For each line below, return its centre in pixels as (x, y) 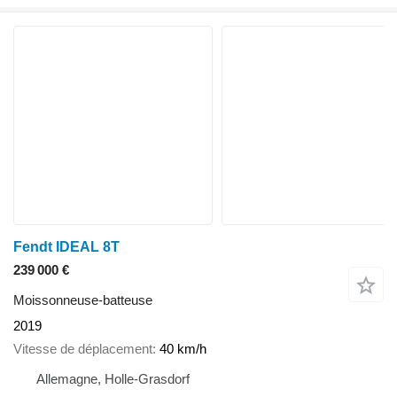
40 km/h (183, 349)
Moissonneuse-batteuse (83, 300)
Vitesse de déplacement (83, 349)
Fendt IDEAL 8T (66, 246)
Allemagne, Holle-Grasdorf (113, 379)
